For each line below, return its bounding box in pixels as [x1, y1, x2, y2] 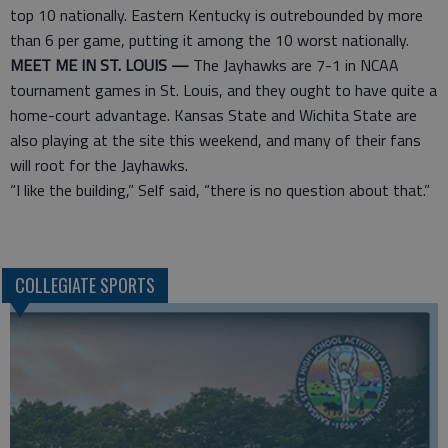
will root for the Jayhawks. [10, 153, 188, 177]
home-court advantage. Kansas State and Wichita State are [10, 103, 417, 127]
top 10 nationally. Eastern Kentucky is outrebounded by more [10, 3, 423, 27]
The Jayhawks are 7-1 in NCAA [189, 53, 399, 77]
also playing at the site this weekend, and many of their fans [10, 128, 421, 152]
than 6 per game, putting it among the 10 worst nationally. [10, 28, 409, 52]
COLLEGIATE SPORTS [14, 272, 155, 299]
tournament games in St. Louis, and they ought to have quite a [10, 78, 437, 102]
